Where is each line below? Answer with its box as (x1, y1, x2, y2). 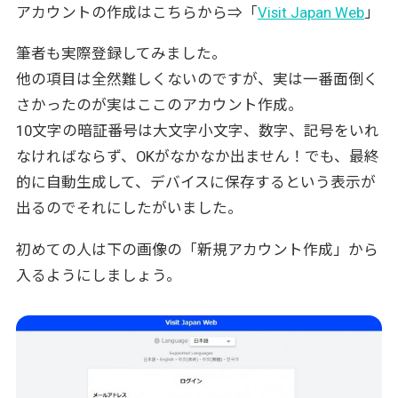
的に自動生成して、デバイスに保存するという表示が (15, 173, 376, 192)
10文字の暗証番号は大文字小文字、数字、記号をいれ (15, 122, 379, 140)
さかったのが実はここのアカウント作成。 (15, 96, 303, 115)
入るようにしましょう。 (15, 267, 181, 285)
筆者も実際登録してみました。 (15, 44, 227, 63)
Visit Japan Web (257, 3, 364, 21)
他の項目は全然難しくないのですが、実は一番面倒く (15, 70, 378, 89)
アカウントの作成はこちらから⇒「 (15, 3, 258, 21)
